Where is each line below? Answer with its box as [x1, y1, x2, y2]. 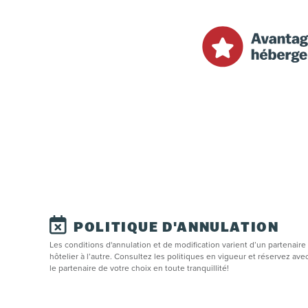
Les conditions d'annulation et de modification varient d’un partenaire [49, 239, 306, 252]
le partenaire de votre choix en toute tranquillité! [49, 262, 229, 275]
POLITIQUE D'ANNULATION [74, 221, 279, 236]
